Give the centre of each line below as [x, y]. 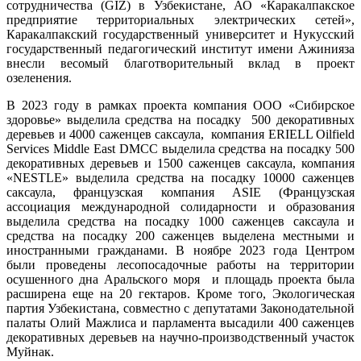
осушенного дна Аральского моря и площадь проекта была [180, 279]
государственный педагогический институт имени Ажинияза [180, 48]
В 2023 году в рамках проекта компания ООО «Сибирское [180, 105]
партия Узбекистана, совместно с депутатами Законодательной [180, 308]
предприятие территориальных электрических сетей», [180, 19]
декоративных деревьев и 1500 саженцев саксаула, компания [180, 163]
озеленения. [39, 77]
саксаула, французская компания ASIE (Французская [180, 192]
